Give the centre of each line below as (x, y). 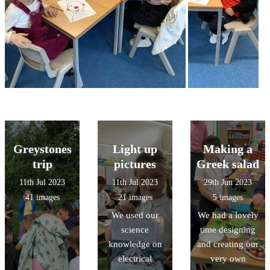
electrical (135, 259)
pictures (135, 164)
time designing (228, 230)
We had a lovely (228, 215)
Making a (228, 149)
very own (228, 259)
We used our (135, 215)
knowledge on (135, 244)
